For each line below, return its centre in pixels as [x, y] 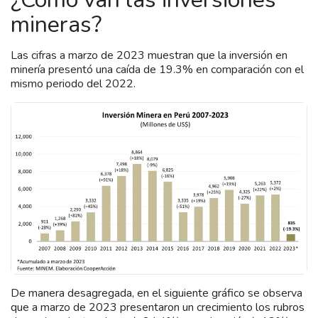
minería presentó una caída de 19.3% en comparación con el [157, 70]
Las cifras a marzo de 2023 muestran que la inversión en [149, 56]
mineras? [56, 25]
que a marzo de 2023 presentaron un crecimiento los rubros [158, 307]
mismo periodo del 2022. [73, 84]
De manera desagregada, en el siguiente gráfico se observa [157, 293]
